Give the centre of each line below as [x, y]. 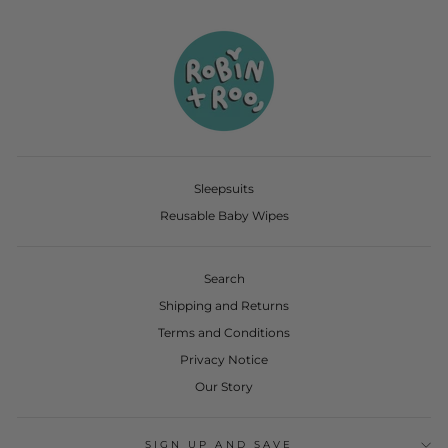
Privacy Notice [224, 359]
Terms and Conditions [224, 332]
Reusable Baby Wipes [224, 216]
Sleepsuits [224, 189]
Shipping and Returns [224, 305]
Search [224, 278]
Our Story [224, 386]
